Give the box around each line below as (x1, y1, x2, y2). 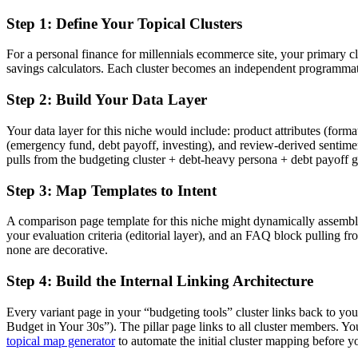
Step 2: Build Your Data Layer (6, 91, 207, 109)
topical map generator (6, 333, 115, 348)
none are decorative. (6, 243, 108, 257)
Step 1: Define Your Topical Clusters (6, 14, 242, 32)
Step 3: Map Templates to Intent (6, 181, 217, 199)
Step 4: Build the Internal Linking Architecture (6, 272, 313, 289)
